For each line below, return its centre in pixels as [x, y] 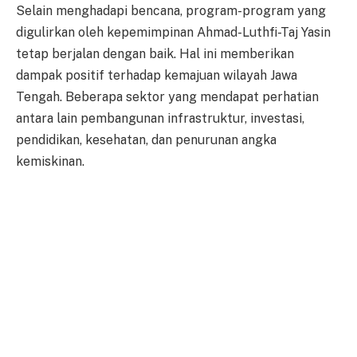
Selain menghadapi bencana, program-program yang [171, 10]
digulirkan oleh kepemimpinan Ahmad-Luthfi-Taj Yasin [173, 32]
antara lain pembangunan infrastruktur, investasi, [160, 118]
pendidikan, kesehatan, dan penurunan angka [146, 139]
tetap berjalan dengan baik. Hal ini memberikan [155, 53]
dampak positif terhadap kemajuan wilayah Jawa [157, 75]
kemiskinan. [50, 161]
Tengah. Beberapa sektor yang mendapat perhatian [167, 96]
